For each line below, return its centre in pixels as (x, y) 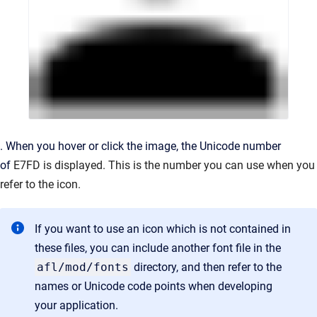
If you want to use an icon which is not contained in (163, 229)
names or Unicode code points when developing (154, 286)
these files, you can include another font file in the (158, 248)
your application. (78, 305)
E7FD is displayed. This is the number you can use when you (164, 165)
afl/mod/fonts (83, 267)
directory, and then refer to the (206, 267)
